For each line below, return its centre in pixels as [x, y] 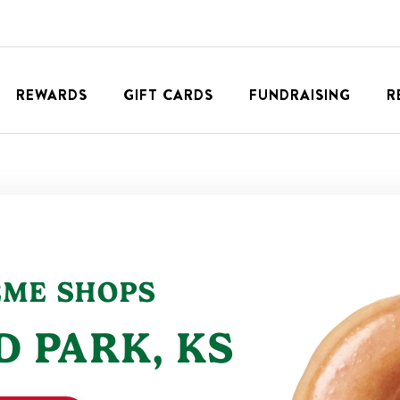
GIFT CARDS [168, 95]
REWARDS [52, 95]
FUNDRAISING [300, 95]
